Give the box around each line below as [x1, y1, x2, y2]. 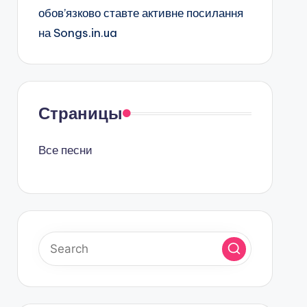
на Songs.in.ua [38, 25, 117, 40]
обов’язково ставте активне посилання [38, 5, 243, 21]
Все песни [38, 143, 93, 158]
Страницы [38, 103, 123, 123]
